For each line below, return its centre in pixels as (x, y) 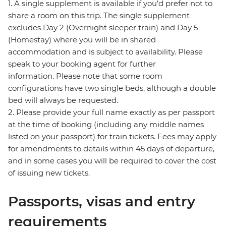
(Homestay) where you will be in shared (82, 40)
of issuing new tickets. (49, 173)
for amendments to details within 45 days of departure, (111, 149)
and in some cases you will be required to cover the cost (112, 161)
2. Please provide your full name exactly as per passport (111, 112)
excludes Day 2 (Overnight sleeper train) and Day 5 (103, 28)
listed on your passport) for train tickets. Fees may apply (112, 137)
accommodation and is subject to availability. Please (105, 52)
